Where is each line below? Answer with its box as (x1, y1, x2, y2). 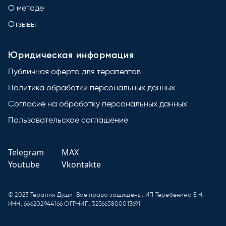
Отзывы (8, 21, 36, 29)
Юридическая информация (8, 51, 134, 60)
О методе (8, 5, 44, 13)
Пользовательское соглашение (8, 117, 128, 125)
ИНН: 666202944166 (8, 201, 63, 207)
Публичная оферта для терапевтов (8, 68, 141, 76)
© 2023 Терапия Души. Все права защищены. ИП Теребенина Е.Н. (8, 192, 204, 198)
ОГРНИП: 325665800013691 (64, 201, 140, 207)
